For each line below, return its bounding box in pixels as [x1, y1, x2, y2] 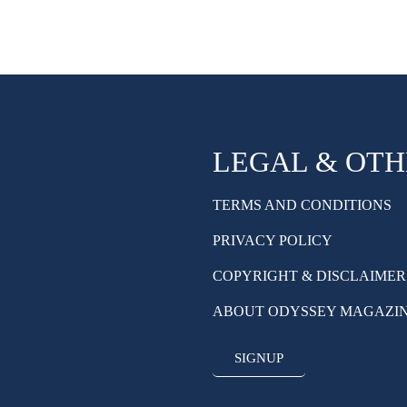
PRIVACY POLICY [213, 233, 333, 249]
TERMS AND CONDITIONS [213, 197, 392, 213]
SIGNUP [234, 351, 283, 366]
